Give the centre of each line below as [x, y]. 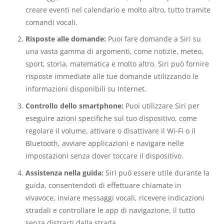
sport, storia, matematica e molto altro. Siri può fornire [117, 64]
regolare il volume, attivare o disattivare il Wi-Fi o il [110, 131]
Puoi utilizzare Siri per [161, 106]
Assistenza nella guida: [64, 172]
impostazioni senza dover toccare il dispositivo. [104, 156]
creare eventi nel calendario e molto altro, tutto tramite [118, 9]
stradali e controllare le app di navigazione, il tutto [110, 210]
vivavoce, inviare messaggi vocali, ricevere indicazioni [115, 197]
